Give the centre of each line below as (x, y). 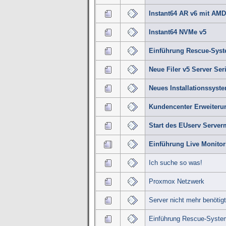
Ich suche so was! (175, 163)
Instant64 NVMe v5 (177, 32)
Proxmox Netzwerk (176, 182)
